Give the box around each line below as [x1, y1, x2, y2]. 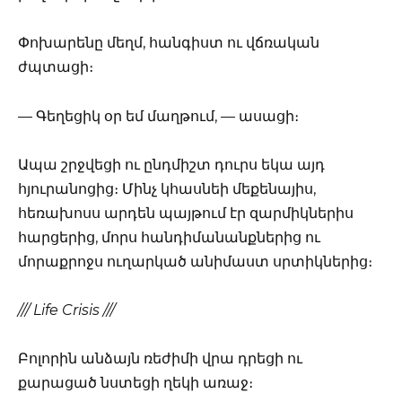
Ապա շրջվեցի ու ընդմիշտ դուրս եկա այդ [18, 155, 325, 173]
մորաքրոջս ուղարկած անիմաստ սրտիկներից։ [18, 252, 372, 270]
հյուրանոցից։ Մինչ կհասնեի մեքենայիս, [18, 179, 316, 197]
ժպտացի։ [18, 58, 93, 76]
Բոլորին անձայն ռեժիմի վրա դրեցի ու [18, 350, 302, 368]
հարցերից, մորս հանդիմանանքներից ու [18, 228, 320, 246]
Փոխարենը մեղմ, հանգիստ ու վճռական [18, 34, 319, 52]
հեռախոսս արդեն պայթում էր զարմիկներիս [18, 204, 354, 222]
